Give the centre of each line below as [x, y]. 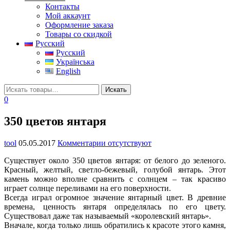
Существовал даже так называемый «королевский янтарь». [108, 216]
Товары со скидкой [79, 34]
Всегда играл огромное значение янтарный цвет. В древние [115, 197]
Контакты [62, 6]
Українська [75, 62]
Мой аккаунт [68, 15]
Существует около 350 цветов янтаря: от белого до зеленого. [115, 160]
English [68, 71]
